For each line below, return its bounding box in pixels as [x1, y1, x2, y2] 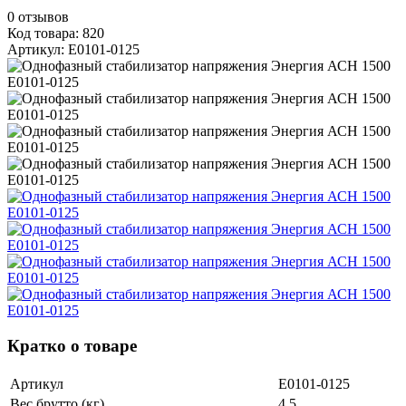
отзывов [18, 9, 69, 25]
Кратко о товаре [7, 335, 137, 355]
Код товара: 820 [7, 25, 104, 42]
